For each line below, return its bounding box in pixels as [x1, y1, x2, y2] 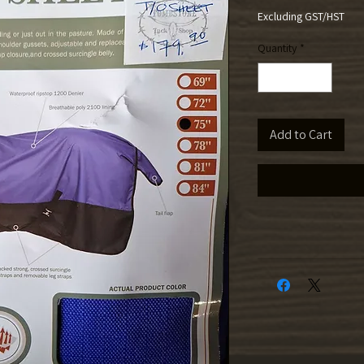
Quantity [258, 40, 297, 55]
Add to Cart [270, 125, 332, 143]
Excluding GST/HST [258, 8, 344, 24]
